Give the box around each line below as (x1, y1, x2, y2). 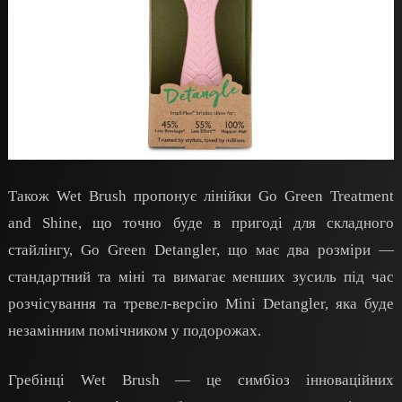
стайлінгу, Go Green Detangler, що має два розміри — (8, 240, 394, 258)
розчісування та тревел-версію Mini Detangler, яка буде (8, 294, 394, 312)
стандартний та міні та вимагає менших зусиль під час (8, 267, 394, 285)
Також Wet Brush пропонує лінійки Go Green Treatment (8, 187, 394, 205)
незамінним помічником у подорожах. (8, 321, 261, 339)
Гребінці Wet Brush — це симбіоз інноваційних (8, 371, 394, 389)
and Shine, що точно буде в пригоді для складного (8, 214, 394, 232)
